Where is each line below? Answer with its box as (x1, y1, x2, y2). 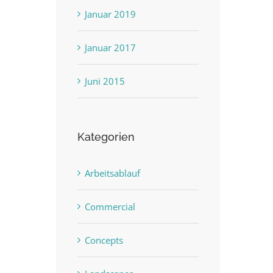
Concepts (85, 233, 123, 246)
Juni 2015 (85, 74, 125, 87)
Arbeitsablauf (85, 166, 140, 179)
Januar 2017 (85, 41, 136, 54)
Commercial (85, 200, 135, 213)
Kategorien (77, 130, 135, 143)
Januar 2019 (85, 7, 136, 20)
